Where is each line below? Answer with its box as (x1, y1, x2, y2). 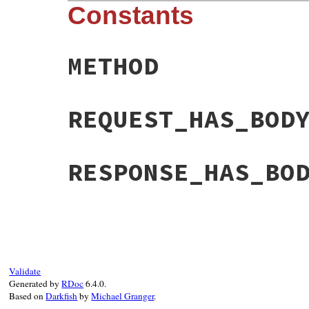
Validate (9, 264, 41, 277)
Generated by (9, 277, 62, 290)
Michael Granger (91, 289, 154, 302)
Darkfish (46, 289, 78, 302)
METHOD (68, 50, 159, 81)
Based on (9, 289, 46, 302)
